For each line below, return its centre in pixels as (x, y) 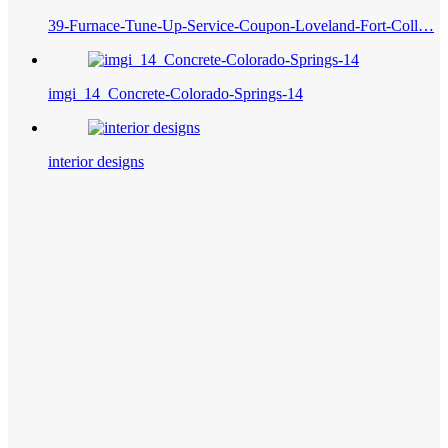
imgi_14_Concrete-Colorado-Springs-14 (175, 94)
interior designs (96, 162)
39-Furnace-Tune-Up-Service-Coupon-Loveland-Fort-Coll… (241, 26)
